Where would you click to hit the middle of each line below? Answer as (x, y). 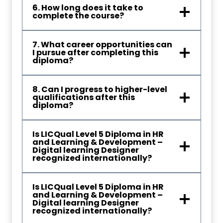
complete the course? (78, 16)
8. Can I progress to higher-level (100, 89)
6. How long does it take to (88, 8)
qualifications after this (84, 97)
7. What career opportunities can (102, 45)
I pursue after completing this (95, 53)
